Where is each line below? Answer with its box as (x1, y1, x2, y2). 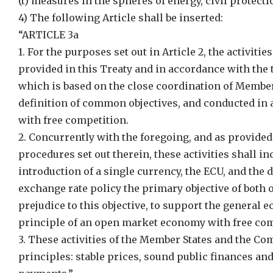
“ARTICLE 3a (18, 29, 79, 41)
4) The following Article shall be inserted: (18, 12, 223, 24)
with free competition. (18, 114, 129, 126)
